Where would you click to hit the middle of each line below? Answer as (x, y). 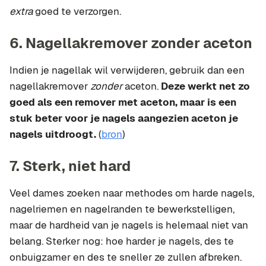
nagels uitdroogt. (54, 134)
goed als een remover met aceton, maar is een (123, 102)
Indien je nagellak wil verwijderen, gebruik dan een (127, 70)
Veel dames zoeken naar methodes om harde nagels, (132, 193)
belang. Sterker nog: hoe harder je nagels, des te (122, 241)
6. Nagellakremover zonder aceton (131, 43)
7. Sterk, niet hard (70, 166)
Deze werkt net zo (205, 86)
